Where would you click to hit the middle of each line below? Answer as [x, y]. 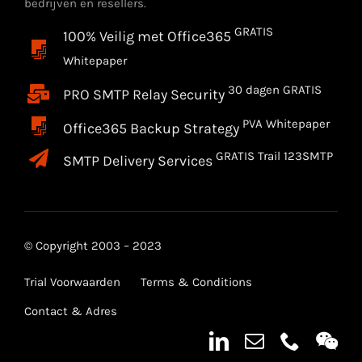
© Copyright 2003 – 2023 [93, 245]
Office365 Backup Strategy [152, 128]
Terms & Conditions [196, 282]
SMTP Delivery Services [139, 160]
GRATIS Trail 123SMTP [274, 156]
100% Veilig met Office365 [148, 36]
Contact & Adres [70, 311]
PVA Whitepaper [286, 123]
